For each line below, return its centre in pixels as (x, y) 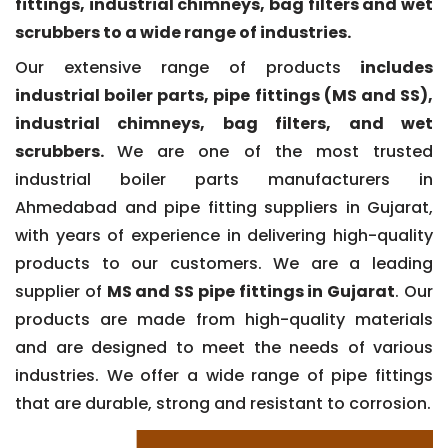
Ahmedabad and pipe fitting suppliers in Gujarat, (224, 207)
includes (387, 67)
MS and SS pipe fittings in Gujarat (251, 291)
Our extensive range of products (178, 67)
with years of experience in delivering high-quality (224, 235)
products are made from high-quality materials (224, 319)
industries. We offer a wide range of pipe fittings (224, 375)
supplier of (61, 291)
